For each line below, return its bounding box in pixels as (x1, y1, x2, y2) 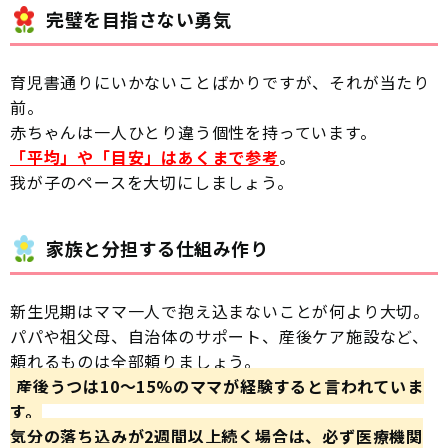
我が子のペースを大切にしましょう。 (10, 169, 294, 194)
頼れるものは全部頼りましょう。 (10, 348, 262, 373)
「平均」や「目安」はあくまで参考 (10, 144, 279, 169)
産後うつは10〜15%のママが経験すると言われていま (16, 373, 424, 398)
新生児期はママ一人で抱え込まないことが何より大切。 (10, 298, 430, 323)
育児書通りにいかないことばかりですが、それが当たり (10, 69, 430, 94)
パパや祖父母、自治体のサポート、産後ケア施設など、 (10, 323, 429, 348)
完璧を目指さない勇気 (46, 5, 232, 32)
